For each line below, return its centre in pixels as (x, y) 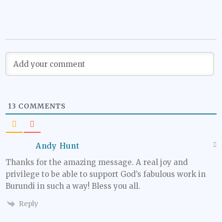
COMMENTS (41, 106)
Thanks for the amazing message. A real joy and (97, 163)
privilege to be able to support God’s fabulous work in (106, 174)
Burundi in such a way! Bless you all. (73, 186)
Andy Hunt (58, 146)
